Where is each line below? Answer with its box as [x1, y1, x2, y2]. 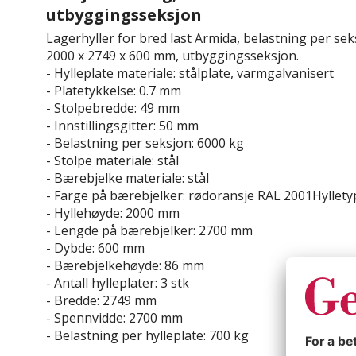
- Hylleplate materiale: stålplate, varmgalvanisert [46, 64, 334, 82]
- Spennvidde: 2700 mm [46, 308, 183, 327]
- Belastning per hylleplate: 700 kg [46, 326, 249, 344]
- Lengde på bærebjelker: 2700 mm [46, 221, 253, 239]
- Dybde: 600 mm [46, 238, 145, 257]
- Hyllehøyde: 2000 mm [46, 203, 180, 222]
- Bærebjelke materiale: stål [46, 168, 209, 187]
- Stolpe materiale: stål [46, 151, 179, 169]
